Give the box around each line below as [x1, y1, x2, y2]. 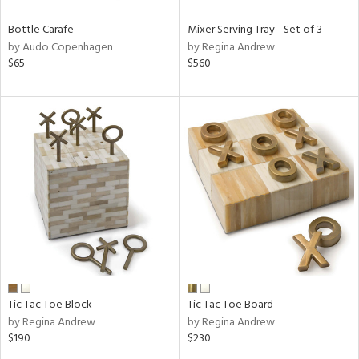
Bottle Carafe [8, 21, 74, 39]
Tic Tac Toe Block [8, 295, 92, 314]
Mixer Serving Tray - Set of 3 [187, 21, 322, 39]
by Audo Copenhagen [8, 38, 113, 57]
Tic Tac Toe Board [187, 295, 273, 314]
